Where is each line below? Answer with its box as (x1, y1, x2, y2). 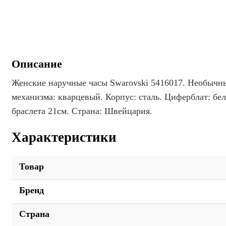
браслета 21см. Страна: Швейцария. (12, 106, 152, 117)
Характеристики (12, 129, 117, 145)
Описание (12, 58, 62, 71)
